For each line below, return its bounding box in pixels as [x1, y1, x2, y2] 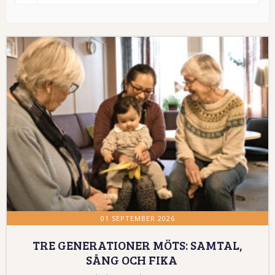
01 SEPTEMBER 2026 [100, 213, 175, 223]
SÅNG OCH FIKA [86, 250, 177, 268]
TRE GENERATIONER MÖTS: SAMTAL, [33, 236, 242, 254]
